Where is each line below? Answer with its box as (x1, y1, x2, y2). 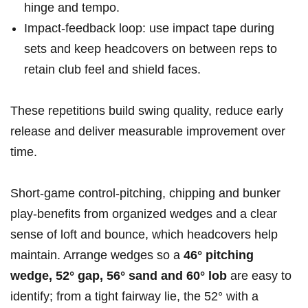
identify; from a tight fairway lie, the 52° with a (10, 289, 258, 304)
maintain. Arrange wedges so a (10, 248, 184, 263)
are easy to (227, 269, 291, 283)
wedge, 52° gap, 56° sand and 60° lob (10, 269, 227, 283)
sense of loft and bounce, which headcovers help (10, 228, 278, 242)
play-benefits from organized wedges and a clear (10, 207, 277, 221)
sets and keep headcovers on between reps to (24, 42, 277, 56)
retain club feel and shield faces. (24, 63, 201, 77)
